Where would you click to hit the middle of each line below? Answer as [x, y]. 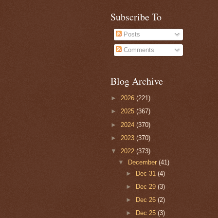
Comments [138, 50]
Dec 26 [146, 200]
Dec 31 [146, 173]
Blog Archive [137, 81]
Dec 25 [146, 213]
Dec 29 [146, 186]
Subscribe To [136, 17]
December [144, 162]
